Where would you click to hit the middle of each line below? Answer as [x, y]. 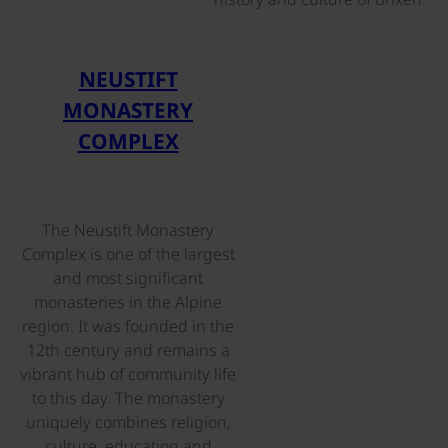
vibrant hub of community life [128, 373]
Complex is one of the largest [128, 253]
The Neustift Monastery [128, 229]
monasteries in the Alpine [128, 301]
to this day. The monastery [128, 397]
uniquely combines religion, [128, 421]
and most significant [128, 277]
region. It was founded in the [128, 325]
